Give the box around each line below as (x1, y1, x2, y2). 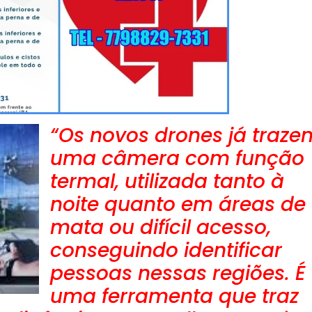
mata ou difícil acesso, (50, 214, 271, 242)
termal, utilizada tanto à (50, 168, 284, 196)
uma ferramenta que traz (50, 283, 299, 311)
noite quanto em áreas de (50, 191, 306, 219)
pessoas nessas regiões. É (50, 260, 306, 288)
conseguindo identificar (50, 237, 282, 265)
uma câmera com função (50, 145, 304, 173)
